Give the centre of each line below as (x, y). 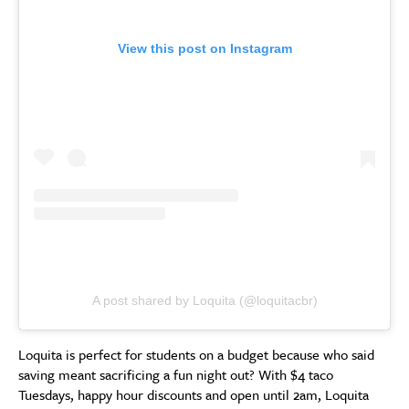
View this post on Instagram (204, 49)
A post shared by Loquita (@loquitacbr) (204, 301)
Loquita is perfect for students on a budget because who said (196, 355)
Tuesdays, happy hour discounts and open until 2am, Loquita (194, 395)
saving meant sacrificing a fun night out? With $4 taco (176, 375)
